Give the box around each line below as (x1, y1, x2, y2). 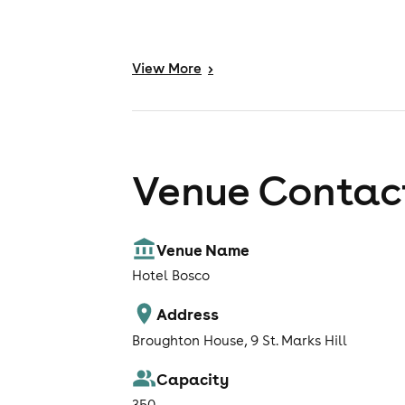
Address (156, 304, 220, 325)
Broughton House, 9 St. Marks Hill (132, 331, 347, 349)
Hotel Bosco (132, 267, 210, 285)
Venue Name (156, 239, 250, 259)
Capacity (156, 368, 230, 389)
